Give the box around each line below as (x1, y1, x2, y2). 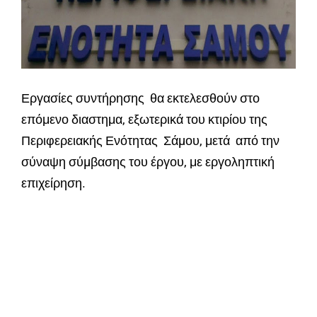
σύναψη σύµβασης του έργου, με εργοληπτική (21, 154, 275, 170)
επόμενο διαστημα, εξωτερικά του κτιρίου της (21, 112, 267, 127)
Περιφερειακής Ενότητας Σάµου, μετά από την (21, 133, 279, 149)
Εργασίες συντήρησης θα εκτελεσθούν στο (21, 91, 260, 106)
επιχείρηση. (21, 175, 86, 191)
